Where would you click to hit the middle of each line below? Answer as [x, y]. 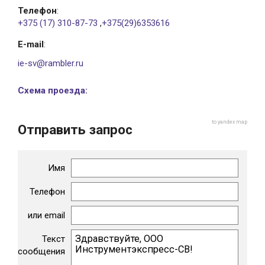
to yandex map [230, 122]
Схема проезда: [53, 91]
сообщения [41, 251]
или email [46, 215]
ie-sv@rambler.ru [51, 63]
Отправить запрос [75, 129]
